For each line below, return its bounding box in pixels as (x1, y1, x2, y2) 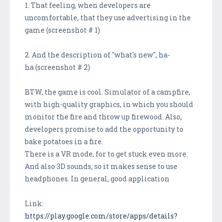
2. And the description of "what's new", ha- (25, 50, 170, 59)
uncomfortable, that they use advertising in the (25, 12, 191, 22)
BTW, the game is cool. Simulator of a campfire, (25, 87, 190, 97)
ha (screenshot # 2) (25, 62, 90, 72)
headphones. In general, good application (25, 173, 169, 183)
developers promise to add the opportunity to (25, 124, 183, 134)
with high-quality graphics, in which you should (25, 99, 193, 109)
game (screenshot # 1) (25, 25, 100, 35)
